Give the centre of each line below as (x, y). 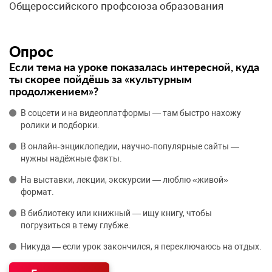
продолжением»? (54, 91)
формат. (37, 192)
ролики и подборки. (60, 125)
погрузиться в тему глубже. (76, 225)
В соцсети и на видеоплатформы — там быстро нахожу (131, 113)
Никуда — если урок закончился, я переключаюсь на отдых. (141, 246)
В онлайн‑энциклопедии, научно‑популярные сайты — (130, 146)
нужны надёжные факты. (71, 158)
